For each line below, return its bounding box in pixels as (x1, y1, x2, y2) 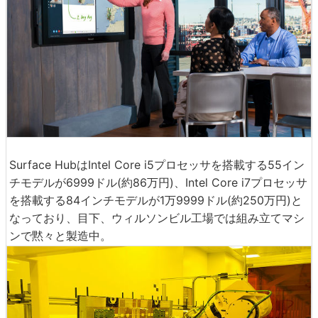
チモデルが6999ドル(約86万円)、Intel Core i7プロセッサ (9, 175, 307, 190)
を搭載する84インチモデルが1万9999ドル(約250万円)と (9, 193, 302, 208)
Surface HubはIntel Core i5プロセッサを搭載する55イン (9, 158, 305, 172)
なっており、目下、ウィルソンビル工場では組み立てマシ (9, 211, 305, 226)
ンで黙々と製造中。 (9, 229, 111, 243)
